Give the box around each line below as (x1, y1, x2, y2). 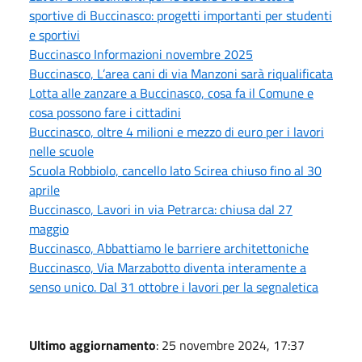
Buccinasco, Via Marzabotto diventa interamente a (29, 257, 306, 277)
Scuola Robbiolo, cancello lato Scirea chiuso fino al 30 (29, 160, 322, 180)
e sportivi (29, 24, 80, 44)
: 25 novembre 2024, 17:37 (156, 335, 305, 355)
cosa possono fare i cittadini (29, 102, 181, 122)
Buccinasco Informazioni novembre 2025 (29, 44, 253, 64)
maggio (29, 218, 69, 238)
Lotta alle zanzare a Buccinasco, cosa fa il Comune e (29, 82, 314, 103)
